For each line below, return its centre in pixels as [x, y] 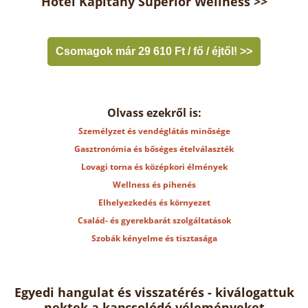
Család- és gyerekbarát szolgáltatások [154, 220]
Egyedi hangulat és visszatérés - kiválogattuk [154, 292]
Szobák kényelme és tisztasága [154, 238]
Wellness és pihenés [154, 185]
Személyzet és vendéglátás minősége [154, 131]
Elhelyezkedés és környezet [154, 202]
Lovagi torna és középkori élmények [154, 167]
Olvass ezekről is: [154, 113]
